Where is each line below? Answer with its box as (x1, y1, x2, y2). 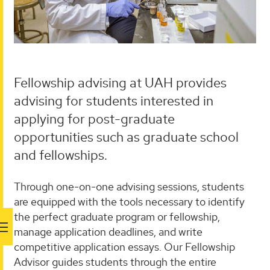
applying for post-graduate (14, 110, 175, 128)
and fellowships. (14, 146, 107, 164)
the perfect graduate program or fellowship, (14, 210, 220, 224)
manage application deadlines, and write (14, 225, 202, 239)
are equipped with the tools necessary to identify (14, 195, 245, 209)
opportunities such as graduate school (14, 128, 239, 146)
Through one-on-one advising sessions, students (14, 180, 244, 194)
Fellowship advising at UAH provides (14, 74, 227, 92)
